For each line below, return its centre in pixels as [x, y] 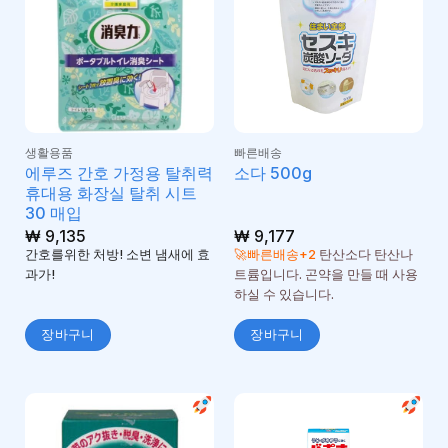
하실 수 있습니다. [283, 294]
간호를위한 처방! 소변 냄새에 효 [117, 254]
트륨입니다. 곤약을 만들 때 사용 [325, 274]
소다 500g [272, 173]
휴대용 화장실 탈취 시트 [110, 192]
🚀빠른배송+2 [274, 254]
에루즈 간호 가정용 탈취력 [118, 172]
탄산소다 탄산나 [364, 254]
